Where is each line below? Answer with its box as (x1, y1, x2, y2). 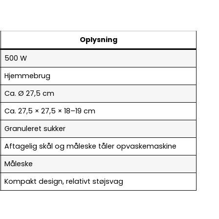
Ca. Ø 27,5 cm (4, 88, 55, 99)
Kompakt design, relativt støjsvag (4, 176, 124, 187)
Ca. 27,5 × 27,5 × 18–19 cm (4, 106, 96, 116)
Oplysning (80, 35, 117, 45)
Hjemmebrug (4, 71, 51, 81)
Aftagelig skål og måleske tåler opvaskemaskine (4, 141, 177, 152)
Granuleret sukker (4, 124, 66, 134)
